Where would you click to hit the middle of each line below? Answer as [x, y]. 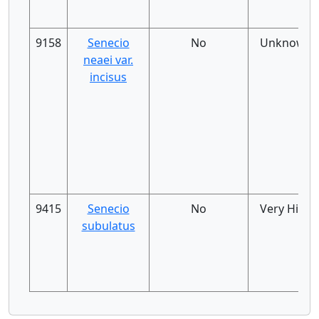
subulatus [108, 226]
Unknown [286, 43]
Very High [286, 209]
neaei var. [108, 60]
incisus [108, 77]
